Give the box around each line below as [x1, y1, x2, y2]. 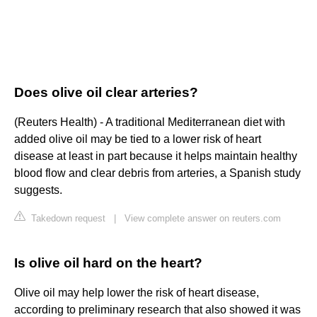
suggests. [14, 184, 62, 197]
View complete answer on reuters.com [125, 213, 281, 224]
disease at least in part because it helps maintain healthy [14, 150, 297, 163]
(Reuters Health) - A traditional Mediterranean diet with [14, 116, 285, 129]
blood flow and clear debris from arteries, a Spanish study [14, 167, 301, 180]
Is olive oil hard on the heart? [14, 255, 202, 271]
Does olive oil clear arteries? [14, 85, 198, 100]
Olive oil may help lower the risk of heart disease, [14, 287, 259, 299]
